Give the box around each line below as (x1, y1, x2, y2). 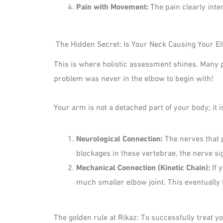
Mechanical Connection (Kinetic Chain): (76, 160, 210, 172)
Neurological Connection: (76, 131, 163, 143)
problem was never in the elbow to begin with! (54, 72, 214, 84)
